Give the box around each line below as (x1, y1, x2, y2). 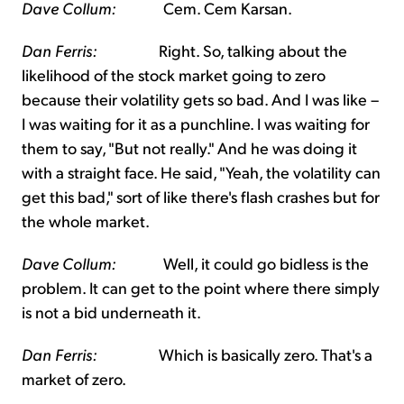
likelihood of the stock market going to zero (22, 64, 326, 86)
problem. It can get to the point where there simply (22, 277, 380, 298)
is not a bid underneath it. (22, 301, 201, 323)
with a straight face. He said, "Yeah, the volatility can (22, 161, 381, 183)
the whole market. (22, 210, 150, 232)
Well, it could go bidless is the (116, 252, 369, 274)
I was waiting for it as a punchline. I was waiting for (22, 113, 370, 134)
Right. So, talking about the (97, 40, 347, 61)
